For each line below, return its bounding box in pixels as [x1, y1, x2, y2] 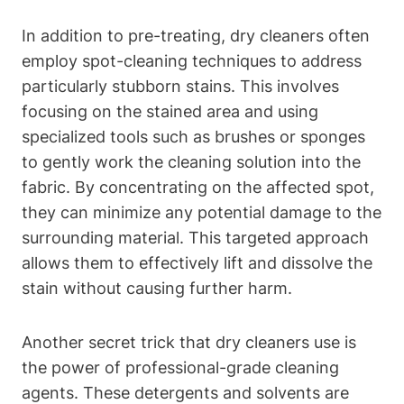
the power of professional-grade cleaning [22, 357, 339, 377]
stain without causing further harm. [22, 278, 292, 298]
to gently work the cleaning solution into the [22, 151, 361, 171]
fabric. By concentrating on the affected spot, [22, 177, 374, 197]
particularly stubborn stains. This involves [22, 76, 339, 96]
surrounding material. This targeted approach [22, 227, 369, 247]
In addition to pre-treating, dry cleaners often [22, 25, 370, 45]
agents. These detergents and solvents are [22, 382, 349, 402]
